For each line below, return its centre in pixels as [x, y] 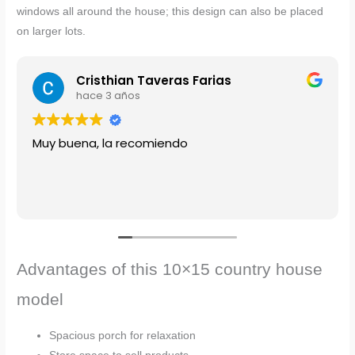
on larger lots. [52, 32]
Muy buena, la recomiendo [111, 143]
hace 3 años [109, 96]
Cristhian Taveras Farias [154, 81]
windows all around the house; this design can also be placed [170, 12]
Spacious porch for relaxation [123, 336]
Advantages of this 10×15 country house [170, 269]
